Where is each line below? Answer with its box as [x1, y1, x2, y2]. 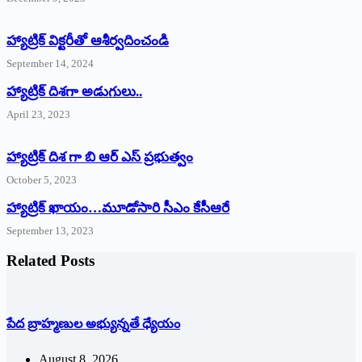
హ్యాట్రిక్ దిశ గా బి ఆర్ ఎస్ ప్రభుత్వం [6, 149, 193, 165]
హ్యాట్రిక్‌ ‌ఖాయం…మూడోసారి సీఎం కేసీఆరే [6, 200, 229, 216]
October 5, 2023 [6, 173, 77, 186]
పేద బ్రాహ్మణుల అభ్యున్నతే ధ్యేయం [6, 317, 180, 331]
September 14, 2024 [6, 57, 94, 69]
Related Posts [6, 252, 95, 270]
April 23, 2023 [6, 107, 70, 120]
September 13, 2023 [6, 224, 94, 237]
